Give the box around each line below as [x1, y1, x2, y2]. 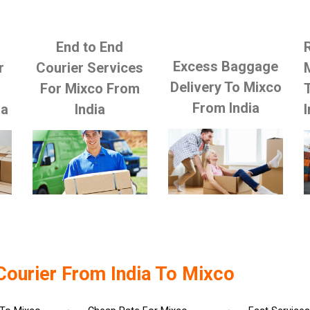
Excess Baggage [173, 57, 279, 75]
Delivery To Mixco [170, 78, 282, 95]
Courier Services [36, 59, 144, 76]
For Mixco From [39, 80, 140, 97]
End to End [56, 38, 124, 55]
